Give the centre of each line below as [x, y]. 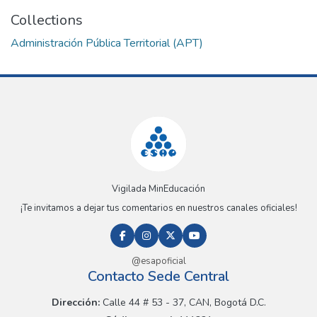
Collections [47, 21]
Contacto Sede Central [158, 277]
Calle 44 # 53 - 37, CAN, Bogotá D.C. [183, 303]
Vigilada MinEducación [158, 189]
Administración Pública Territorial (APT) [107, 44]
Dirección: [75, 303]
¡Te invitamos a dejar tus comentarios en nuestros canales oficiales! [158, 208]
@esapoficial [158, 261]
